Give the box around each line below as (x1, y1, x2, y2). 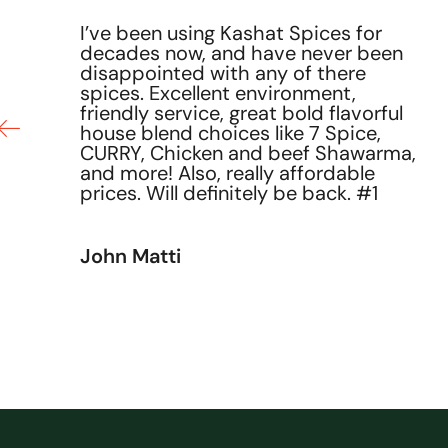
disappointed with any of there (79, 60, 366, 87)
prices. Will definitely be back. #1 (79, 180, 378, 207)
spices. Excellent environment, (79, 80, 356, 107)
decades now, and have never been (79, 40, 403, 67)
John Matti (79, 243, 181, 270)
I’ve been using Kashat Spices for (79, 20, 382, 47)
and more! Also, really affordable (79, 160, 375, 187)
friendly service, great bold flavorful (79, 100, 403, 127)
